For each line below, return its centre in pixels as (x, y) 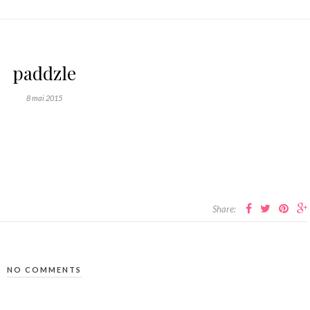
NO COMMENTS (44, 270)
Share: (224, 209)
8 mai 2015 (44, 98)
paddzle (44, 73)
